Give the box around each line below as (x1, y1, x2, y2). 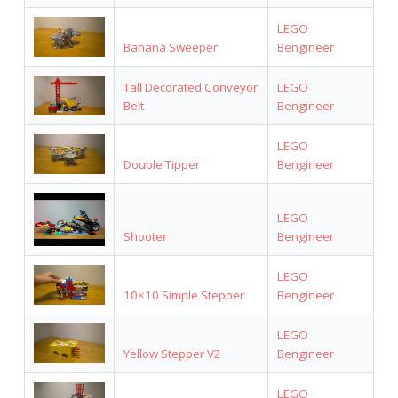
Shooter (123, 227, 167, 244)
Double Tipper (123, 155, 200, 172)
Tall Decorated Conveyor (123, 78, 258, 95)
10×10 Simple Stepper (123, 286, 244, 303)
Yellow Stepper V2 (123, 345, 221, 362)
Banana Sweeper (123, 38, 218, 55)
